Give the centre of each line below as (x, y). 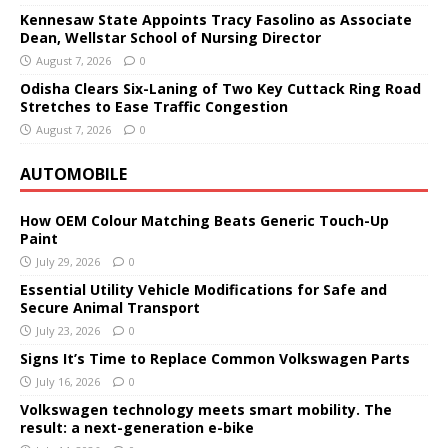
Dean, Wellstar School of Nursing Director (170, 37)
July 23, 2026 (68, 330)
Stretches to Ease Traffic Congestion (154, 106)
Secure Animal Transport (110, 307)
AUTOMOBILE (73, 173)
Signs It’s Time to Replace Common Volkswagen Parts (215, 358)
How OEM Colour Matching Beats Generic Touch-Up (204, 220)
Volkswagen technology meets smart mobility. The (206, 409)
